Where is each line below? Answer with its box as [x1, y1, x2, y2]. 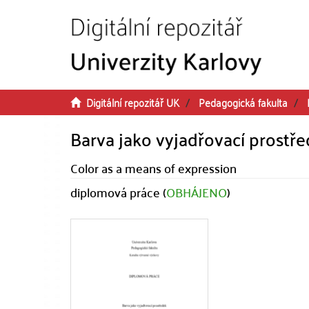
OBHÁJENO [166, 181, 227, 203]
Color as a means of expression [70, 157, 237, 179]
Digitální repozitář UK [86, 92, 179, 112]
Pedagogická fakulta [199, 92, 288, 112]
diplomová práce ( [70, 181, 166, 203]
